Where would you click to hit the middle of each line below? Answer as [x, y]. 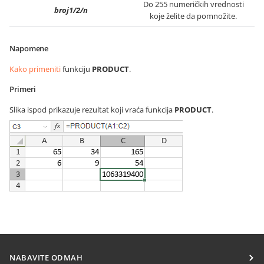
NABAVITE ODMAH [46, 258]
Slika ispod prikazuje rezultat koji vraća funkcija [92, 110]
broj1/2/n [71, 10]
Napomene [29, 48]
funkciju [76, 69]
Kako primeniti [35, 69]
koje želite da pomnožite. [193, 16]
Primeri [23, 89]
